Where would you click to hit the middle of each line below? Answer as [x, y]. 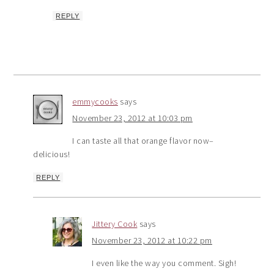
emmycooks [95, 101]
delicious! [52, 154]
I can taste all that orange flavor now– [143, 140]
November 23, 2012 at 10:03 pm [132, 118]
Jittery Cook [115, 224]
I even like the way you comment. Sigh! [164, 263]
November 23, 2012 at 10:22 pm [152, 240]
